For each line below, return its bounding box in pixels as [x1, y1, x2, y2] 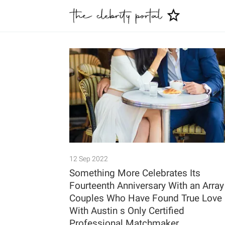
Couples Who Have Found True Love [69, 192, 222, 204]
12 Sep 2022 [69, 155, 108, 163]
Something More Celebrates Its [69, 167, 200, 179]
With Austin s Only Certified [69, 205, 184, 217]
